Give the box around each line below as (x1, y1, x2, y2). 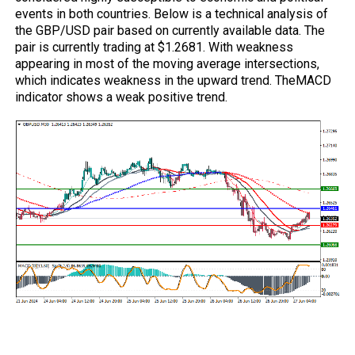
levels (15, 326, 64, 346)
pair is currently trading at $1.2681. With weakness (15, 40, 294, 55)
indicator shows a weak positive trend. (15, 90, 228, 105)
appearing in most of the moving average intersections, (15, 56, 320, 71)
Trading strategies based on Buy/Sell (15, 305, 315, 326)
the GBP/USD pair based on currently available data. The (15, 23, 326, 38)
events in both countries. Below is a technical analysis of (15, 6, 329, 21)
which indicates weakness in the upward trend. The (15, 73, 296, 88)
